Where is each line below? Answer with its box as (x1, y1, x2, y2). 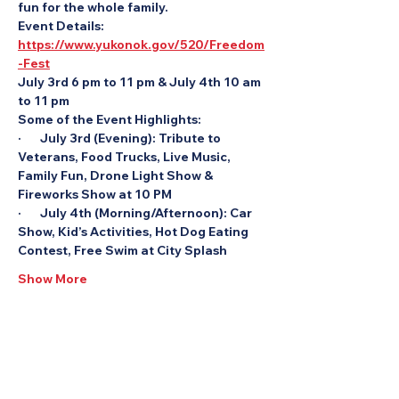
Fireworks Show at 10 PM (18, 186, 172, 202)
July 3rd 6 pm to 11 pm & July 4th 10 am (18, 74, 264, 90)
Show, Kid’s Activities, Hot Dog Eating (18, 224, 251, 240)
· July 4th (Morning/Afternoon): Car (18, 205, 255, 221)
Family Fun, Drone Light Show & (18, 167, 216, 183)
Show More (18, 271, 87, 287)
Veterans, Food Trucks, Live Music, (18, 149, 233, 165)
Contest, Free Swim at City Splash (18, 242, 227, 258)
